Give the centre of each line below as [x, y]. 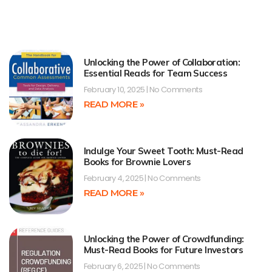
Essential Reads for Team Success [155, 73]
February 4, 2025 [114, 178]
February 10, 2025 [115, 90]
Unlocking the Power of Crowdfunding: [164, 239]
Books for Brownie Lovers [137, 161]
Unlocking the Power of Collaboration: [162, 63]
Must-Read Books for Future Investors [163, 250]
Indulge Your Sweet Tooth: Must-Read [163, 151]
